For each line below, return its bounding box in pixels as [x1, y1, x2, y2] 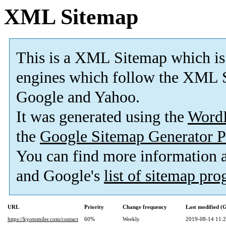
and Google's [16, 167, 104, 185]
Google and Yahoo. [16, 88, 140, 106]
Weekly [123, 216, 140, 222]
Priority [84, 204, 104, 210]
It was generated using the [16, 108, 188, 126]
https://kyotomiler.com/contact [8, 216, 78, 222]
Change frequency [123, 204, 167, 210]
